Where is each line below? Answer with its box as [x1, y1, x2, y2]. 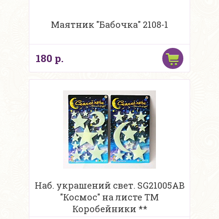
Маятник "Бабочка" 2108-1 [51, 19, 168, 31]
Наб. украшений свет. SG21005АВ [34, 179, 185, 192]
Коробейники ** [72, 203, 147, 215]
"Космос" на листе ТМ [60, 191, 159, 203]
